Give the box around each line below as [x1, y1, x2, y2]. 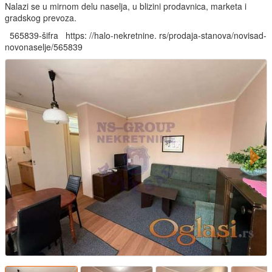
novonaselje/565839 [5, 41, 83, 53]
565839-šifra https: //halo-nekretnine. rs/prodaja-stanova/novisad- [5, 29, 267, 42]
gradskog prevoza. [5, 12, 76, 24]
